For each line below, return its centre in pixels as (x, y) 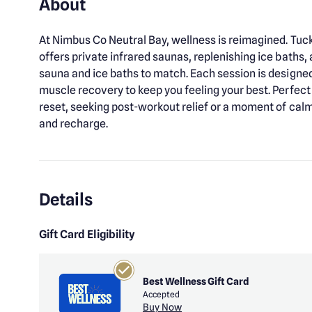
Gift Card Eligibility (87, 234)
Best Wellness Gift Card (196, 281)
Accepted (162, 294)
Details (66, 200)
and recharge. (74, 124)
